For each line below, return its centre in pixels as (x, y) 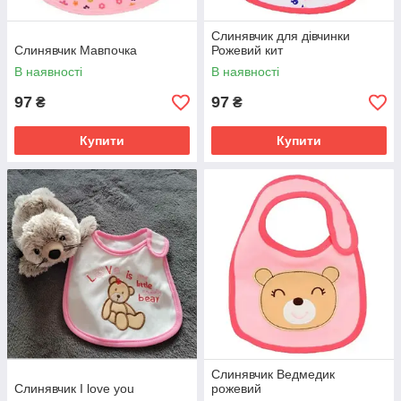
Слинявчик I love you (74, 388)
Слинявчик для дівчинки (281, 36)
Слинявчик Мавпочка (76, 50)
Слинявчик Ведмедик (273, 374)
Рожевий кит (247, 50)
